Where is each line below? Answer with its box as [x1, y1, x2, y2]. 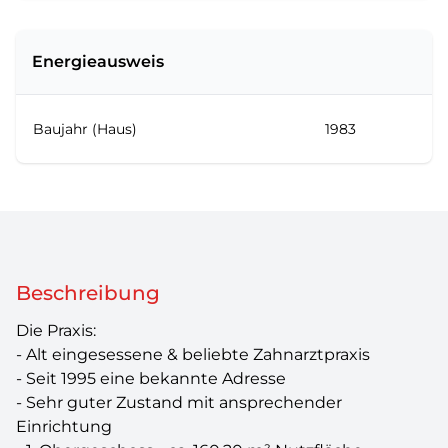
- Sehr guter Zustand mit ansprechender [16, 393, 342, 412]
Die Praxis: [16, 321, 96, 340]
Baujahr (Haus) [33, 120, 137, 138]
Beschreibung [16, 281, 160, 305]
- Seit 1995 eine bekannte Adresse [16, 369, 286, 388]
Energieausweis [32, 52, 164, 71]
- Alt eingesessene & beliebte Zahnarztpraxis [16, 345, 370, 364]
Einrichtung [16, 417, 112, 436]
